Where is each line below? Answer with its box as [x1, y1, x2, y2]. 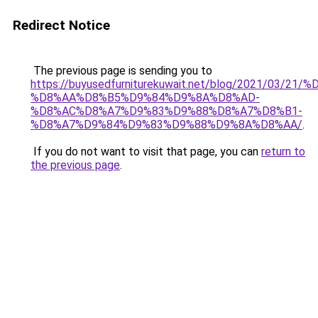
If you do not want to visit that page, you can [31, 145, 261, 158]
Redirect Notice [13, 17, 110, 33]
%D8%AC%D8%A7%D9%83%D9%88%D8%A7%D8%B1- [31, 104, 302, 118]
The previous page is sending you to [31, 64, 212, 77]
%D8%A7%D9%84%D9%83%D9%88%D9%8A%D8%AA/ [31, 118, 302, 131]
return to [261, 145, 305, 158]
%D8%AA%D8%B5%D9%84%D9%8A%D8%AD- [31, 91, 260, 104]
